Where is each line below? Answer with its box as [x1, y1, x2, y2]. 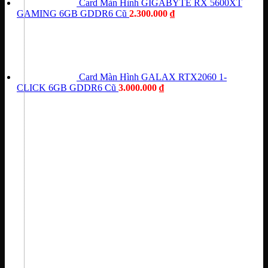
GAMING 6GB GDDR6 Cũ [17, 8, 127, 19]
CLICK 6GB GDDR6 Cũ [17, 83, 116, 93]
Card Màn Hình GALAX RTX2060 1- [79, 72, 227, 83]
